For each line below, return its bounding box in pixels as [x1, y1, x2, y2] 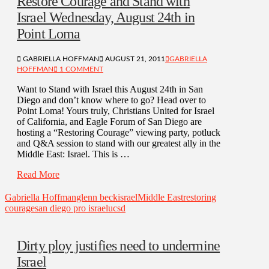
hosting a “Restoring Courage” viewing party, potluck [17, 127, 220, 138]
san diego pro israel [35, 203, 108, 214]
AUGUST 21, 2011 [103, 55, 165, 63]
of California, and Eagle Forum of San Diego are [17, 116, 202, 127]
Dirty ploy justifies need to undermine [17, 238, 220, 254]
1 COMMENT [58, 65, 103, 73]
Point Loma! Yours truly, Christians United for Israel [17, 106, 214, 116]
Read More [17, 169, 59, 180]
